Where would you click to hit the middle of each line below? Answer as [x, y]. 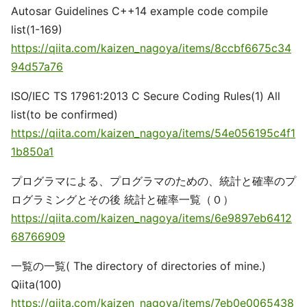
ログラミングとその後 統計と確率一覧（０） [122, 199]
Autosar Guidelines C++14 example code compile [139, 11]
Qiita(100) [36, 284]
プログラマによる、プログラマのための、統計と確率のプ [153, 181]
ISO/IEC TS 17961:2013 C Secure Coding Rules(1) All [146, 96]
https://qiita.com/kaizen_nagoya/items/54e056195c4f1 [153, 133]
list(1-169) [37, 29]
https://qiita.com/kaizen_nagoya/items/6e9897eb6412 [151, 218]
